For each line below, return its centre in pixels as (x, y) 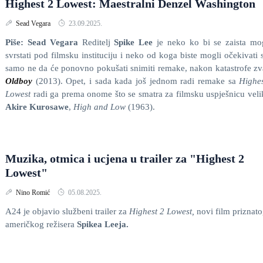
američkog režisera (41, 224)
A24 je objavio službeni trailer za (67, 211)
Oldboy (19, 81)
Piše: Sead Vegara (42, 42)
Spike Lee (134, 42)
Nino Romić (34, 193)
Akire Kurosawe (37, 107)
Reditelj (96, 42)
